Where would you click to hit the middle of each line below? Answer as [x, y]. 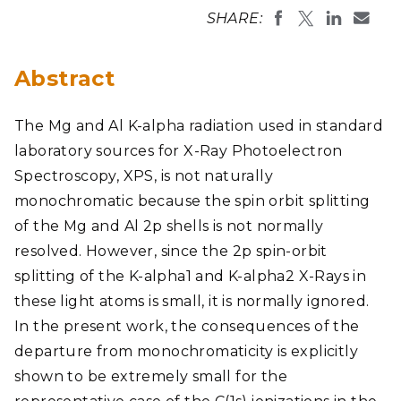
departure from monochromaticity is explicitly [186, 351]
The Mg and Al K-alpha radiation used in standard [199, 126]
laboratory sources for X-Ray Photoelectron [179, 151]
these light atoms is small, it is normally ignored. [192, 301]
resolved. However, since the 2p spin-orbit [171, 251]
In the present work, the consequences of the [187, 326]
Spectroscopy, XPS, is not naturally [144, 176]
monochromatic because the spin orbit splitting [192, 201]
